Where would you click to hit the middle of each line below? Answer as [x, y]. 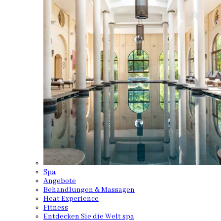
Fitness [56, 208]
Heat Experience [71, 199]
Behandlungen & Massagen [89, 190]
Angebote [60, 181]
